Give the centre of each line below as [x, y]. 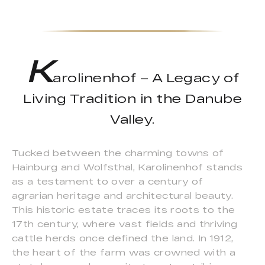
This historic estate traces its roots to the [124, 210]
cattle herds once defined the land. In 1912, [123, 238]
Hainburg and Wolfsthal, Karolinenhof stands [127, 167]
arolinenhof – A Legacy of [146, 78]
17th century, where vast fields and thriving [125, 224]
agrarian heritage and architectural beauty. [123, 196]
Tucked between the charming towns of [118, 153]
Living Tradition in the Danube [132, 98]
